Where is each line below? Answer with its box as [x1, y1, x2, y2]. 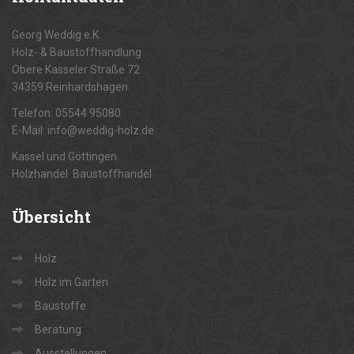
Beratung [35, 323, 81, 337]
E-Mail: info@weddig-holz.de [12, 124, 154, 137]
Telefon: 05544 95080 [12, 107, 121, 120]
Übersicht [12, 206, 91, 228]
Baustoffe [35, 299, 86, 313]
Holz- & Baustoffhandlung [12, 46, 141, 59]
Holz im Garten [35, 276, 108, 289]
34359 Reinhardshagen [12, 81, 128, 94]
